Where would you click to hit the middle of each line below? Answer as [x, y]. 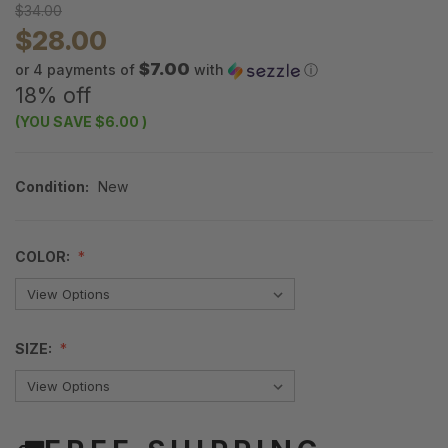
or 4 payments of [77, 70]
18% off [53, 96]
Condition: [52, 187]
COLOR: [44, 257]
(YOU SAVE [53, 122]
